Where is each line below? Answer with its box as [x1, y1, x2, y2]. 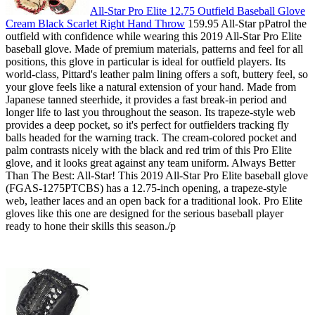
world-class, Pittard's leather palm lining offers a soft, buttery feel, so [6, 68, 308, 81]
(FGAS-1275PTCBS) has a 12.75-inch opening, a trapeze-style [6, 182, 287, 195]
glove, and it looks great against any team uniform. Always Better [6, 157, 295, 169]
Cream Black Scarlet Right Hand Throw [6, 18, 185, 30]
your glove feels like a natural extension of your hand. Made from [6, 81, 296, 94]
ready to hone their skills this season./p [6, 220, 176, 233]
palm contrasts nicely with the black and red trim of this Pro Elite [6, 144, 292, 157]
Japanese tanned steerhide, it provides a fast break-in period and [6, 94, 287, 106]
